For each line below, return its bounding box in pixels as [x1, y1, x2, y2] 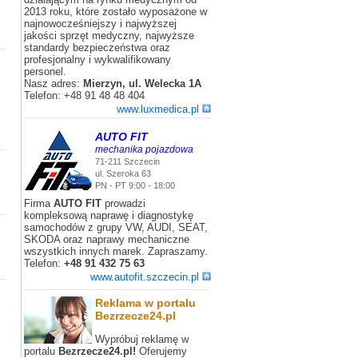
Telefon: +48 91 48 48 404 [24, 89, 145, 101]
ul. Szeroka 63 [95, 169, 151, 178]
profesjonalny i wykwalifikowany [24, 54, 171, 66]
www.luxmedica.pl [117, 103, 199, 115]
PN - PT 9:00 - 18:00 [95, 181, 175, 190]
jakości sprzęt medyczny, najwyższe [24, 30, 194, 42]
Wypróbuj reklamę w [95, 333, 189, 345]
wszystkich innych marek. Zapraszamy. [24, 245, 208, 257]
